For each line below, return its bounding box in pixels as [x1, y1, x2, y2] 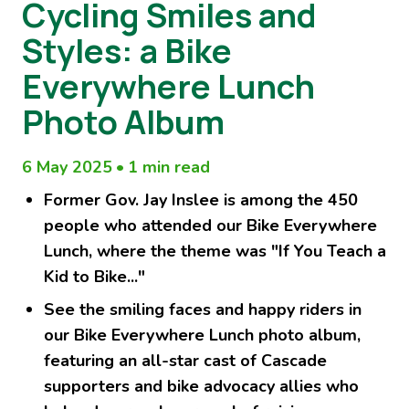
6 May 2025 [22, 155, 112, 178]
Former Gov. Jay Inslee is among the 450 [44, 188, 358, 211]
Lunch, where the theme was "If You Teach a [44, 239, 386, 262]
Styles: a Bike [22, 27, 232, 73]
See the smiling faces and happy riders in [44, 298, 362, 320]
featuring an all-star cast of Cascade [44, 349, 327, 372]
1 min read [128, 155, 210, 178]
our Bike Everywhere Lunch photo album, [44, 323, 361, 346]
